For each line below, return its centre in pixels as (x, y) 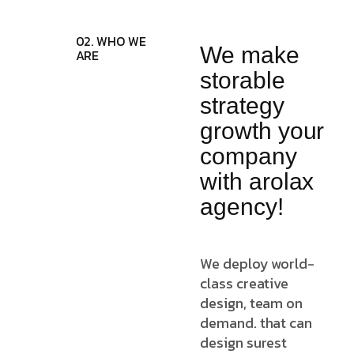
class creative (245, 284)
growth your (262, 131)
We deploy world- (257, 264)
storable (243, 81)
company (249, 156)
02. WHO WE (111, 41)
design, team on (251, 303)
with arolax (257, 182)
